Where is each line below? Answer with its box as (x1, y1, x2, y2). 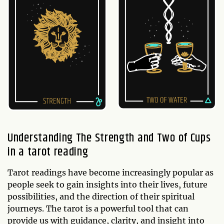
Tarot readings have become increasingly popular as (7, 167, 213, 177)
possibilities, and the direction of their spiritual (7, 191, 194, 201)
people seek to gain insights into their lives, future (7, 179, 207, 189)
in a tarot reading (7, 142, 88, 161)
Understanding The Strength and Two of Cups (7, 128, 211, 147)
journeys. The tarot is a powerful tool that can (7, 203, 188, 213)
